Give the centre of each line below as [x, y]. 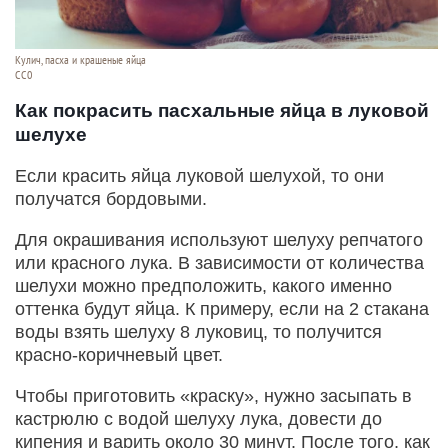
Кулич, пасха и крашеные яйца [80, 60]
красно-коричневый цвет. [119, 355]
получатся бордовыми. [111, 199]
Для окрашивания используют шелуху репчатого [219, 240]
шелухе [51, 135]
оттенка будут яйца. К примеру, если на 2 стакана [222, 309]
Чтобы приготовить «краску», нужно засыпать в [213, 396]
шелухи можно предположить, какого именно [203, 286]
